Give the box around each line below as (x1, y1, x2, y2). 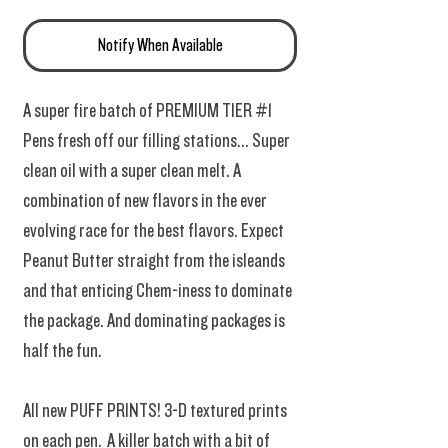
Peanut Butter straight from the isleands (23, 250, 285, 273)
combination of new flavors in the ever (23, 190, 267, 213)
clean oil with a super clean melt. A (23, 160, 241, 183)
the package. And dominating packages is (23, 310, 285, 333)
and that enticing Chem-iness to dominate (23, 280, 292, 303)
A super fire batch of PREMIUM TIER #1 (23, 100, 272, 123)
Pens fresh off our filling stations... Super (23, 130, 290, 153)
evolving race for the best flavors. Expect (23, 220, 284, 243)
